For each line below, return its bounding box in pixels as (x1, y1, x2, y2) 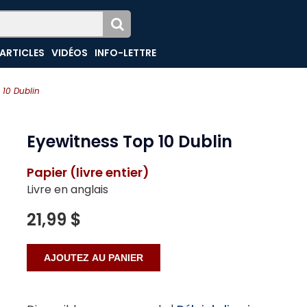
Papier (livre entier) (27, 164, 149, 181)
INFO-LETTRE (95, 46, 157, 60)
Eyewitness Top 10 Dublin (27, 130, 232, 153)
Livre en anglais (27, 182, 108, 197)
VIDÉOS (51, 46, 88, 60)
